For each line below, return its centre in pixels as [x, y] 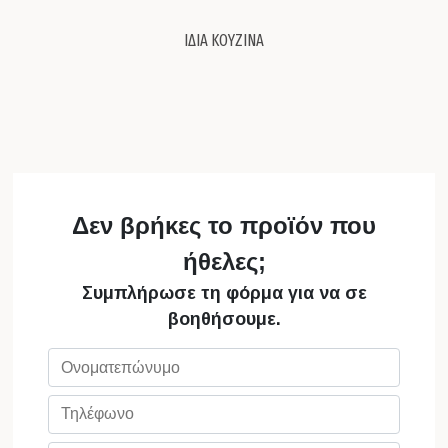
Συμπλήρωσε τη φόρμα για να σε [224, 293]
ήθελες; [224, 262]
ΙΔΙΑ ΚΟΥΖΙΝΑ [224, 40]
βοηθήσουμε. [224, 319]
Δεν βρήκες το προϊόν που [224, 226]
